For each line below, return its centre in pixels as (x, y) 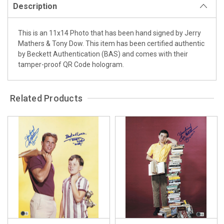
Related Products (46, 98)
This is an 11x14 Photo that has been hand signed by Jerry (109, 33)
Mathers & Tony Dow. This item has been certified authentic (111, 43)
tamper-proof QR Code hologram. (71, 64)
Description (35, 6)
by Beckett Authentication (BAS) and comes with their (103, 54)
